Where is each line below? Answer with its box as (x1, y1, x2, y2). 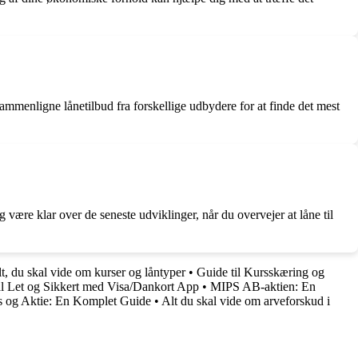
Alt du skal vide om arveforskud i (161, 293, 330, 308)
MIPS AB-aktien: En (210, 279, 316, 293)
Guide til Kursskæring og (197, 265, 324, 279)
